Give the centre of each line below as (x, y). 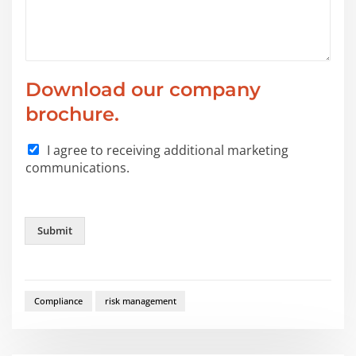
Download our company (143, 90)
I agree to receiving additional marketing (168, 151)
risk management (140, 301)
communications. (78, 168)
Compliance (58, 301)
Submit (55, 231)
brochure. (73, 114)
